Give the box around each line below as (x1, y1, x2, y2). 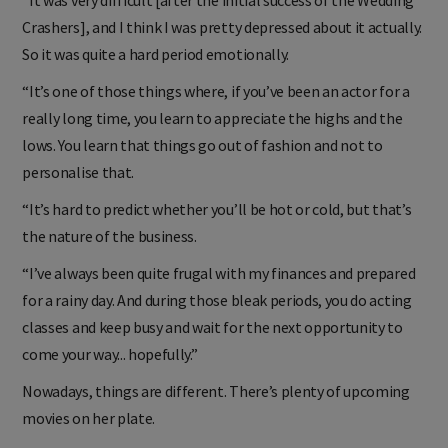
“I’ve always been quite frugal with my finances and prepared (22, 278, 416, 299)
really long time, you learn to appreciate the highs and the (22, 123, 403, 144)
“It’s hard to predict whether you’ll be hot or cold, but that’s (22, 214, 412, 235)
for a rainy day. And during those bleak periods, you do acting (22, 305, 412, 326)
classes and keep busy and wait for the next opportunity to (22, 332, 403, 353)
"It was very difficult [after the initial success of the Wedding (22, 5, 414, 26)
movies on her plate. (22, 423, 156, 444)
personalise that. (22, 177, 134, 198)
